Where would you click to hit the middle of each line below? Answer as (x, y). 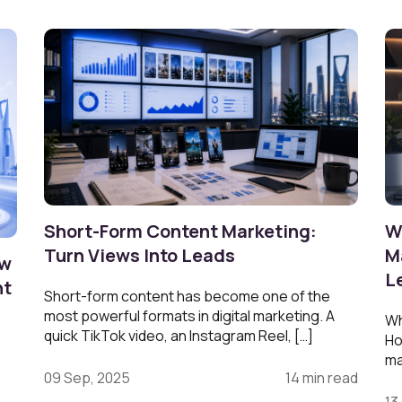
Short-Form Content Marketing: (180, 231)
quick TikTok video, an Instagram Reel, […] (179, 335)
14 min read (322, 377)
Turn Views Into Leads (140, 255)
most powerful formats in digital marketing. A (189, 315)
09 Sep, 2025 (87, 377)
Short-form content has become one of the (187, 296)
